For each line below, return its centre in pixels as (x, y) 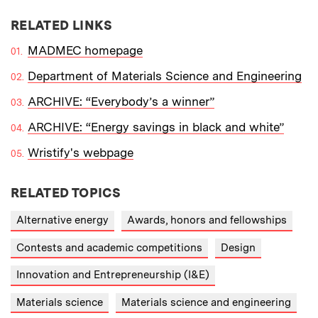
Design (238, 247)
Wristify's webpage (81, 153)
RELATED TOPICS (66, 193)
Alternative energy (62, 220)
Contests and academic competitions (109, 247)
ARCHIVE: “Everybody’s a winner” (121, 102)
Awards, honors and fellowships (207, 220)
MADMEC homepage (85, 51)
